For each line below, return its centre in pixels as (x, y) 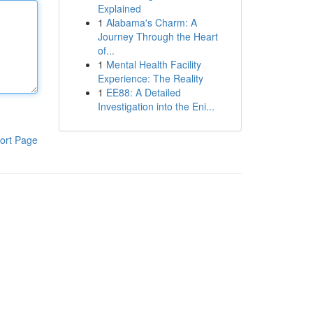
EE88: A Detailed (143, 92)
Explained (119, 8)
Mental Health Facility (153, 64)
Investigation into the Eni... (156, 106)
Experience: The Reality (150, 78)
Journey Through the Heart (158, 36)
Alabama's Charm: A (151, 22)
